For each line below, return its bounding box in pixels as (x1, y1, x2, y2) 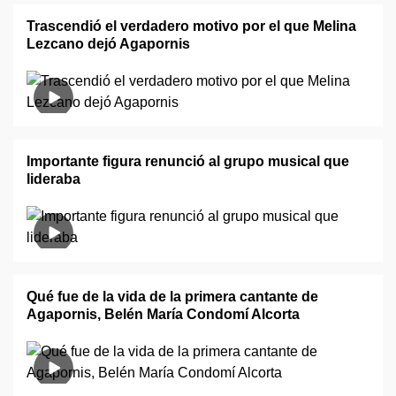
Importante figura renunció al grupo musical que (27, 154, 349, 169)
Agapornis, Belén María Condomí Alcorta (27, 307, 300, 322)
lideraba (27, 171, 80, 187)
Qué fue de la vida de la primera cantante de (27, 289, 318, 304)
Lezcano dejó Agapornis (27, 36, 190, 51)
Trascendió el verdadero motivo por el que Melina (27, 19, 356, 34)
